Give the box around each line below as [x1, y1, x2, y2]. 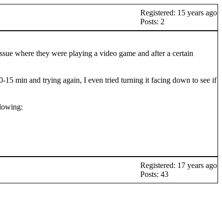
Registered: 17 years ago [140, 161, 217, 169]
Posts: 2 [140, 17, 165, 26]
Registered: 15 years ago [140, 8, 217, 17]
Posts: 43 [140, 170, 168, 178]
